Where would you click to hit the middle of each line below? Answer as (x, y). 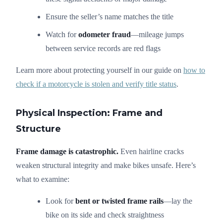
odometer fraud (105, 34)
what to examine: (43, 179)
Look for (60, 201)
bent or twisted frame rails (119, 201)
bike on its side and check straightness (105, 215)
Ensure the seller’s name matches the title (110, 16)
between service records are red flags (103, 48)
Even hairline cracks (151, 151)
